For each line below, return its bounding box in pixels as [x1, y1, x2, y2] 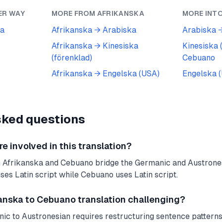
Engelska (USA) [103, 69, 160, 78]
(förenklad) [52, 53, 92, 62]
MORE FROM [52, 9, 97, 17]
